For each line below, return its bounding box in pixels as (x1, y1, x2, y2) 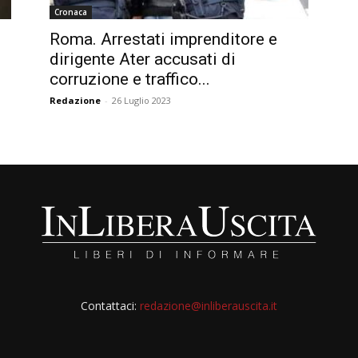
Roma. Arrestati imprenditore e (50, 30, 277, 49)
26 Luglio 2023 (112, 94, 171, 106)
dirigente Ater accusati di (50, 50, 236, 69)
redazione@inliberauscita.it (139, 298, 277, 313)
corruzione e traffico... (50, 70, 210, 89)
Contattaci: (80, 298, 140, 313)
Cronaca (54, 6, 87, 18)
